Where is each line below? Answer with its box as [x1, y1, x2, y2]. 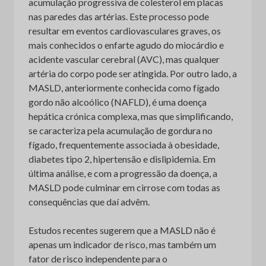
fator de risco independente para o [28, 252, 167, 264]
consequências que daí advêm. [28, 195, 150, 207]
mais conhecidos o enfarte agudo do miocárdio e [28, 39, 224, 50]
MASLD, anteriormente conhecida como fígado [28, 81, 220, 93]
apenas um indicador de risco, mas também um [28, 238, 216, 250]
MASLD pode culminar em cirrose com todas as [28, 181, 220, 193]
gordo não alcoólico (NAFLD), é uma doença [28, 96, 207, 107]
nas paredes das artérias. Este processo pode [28, 10, 209, 22]
